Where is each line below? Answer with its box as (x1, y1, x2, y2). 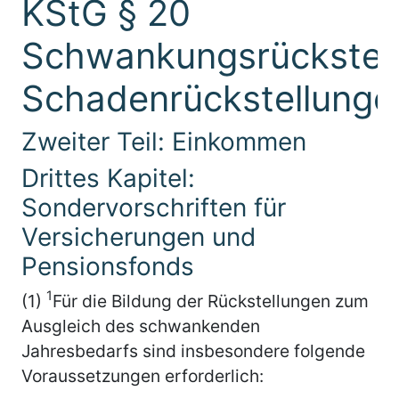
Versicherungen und (21, 221, 256, 252)
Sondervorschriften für (21, 191, 286, 223)
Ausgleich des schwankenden (21, 314, 260, 337)
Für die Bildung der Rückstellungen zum (53, 289, 369, 312)
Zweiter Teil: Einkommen (21, 126, 306, 157)
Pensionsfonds (21, 250, 194, 281)
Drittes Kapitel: (21, 162, 195, 193)
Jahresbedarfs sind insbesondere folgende (21, 339, 365, 362)
